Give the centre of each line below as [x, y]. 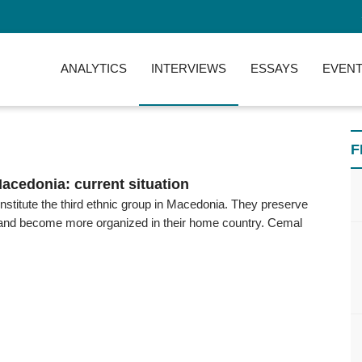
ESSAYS [274, 68]
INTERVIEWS [189, 68]
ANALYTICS [94, 68]
